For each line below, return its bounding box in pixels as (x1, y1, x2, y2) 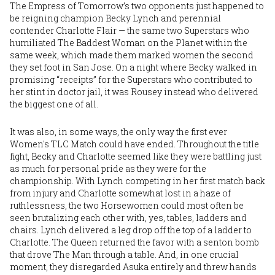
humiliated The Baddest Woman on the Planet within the (10, 36, 247, 48)
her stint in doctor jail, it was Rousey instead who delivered (10, 85, 258, 98)
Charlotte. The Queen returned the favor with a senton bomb (10, 236, 259, 248)
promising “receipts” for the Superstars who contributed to (10, 73, 252, 85)
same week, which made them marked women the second (10, 48, 254, 61)
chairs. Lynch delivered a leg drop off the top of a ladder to (10, 223, 252, 236)
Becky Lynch (106, 12, 159, 24)
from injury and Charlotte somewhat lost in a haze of (10, 187, 231, 199)
